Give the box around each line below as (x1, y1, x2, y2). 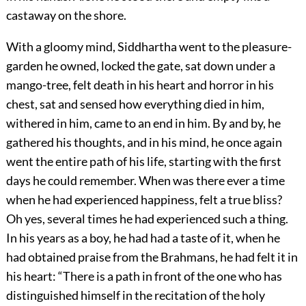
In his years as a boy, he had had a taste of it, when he (5, 230, 280, 246)
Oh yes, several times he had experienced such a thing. (5, 211, 288, 227)
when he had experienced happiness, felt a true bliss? (5, 192, 282, 208)
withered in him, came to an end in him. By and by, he (5, 115, 281, 131)
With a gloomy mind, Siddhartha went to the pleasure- (5, 39, 292, 55)
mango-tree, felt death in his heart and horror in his (5, 77, 274, 93)
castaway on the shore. (5, 8, 126, 23)
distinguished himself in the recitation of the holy (5, 288, 265, 303)
